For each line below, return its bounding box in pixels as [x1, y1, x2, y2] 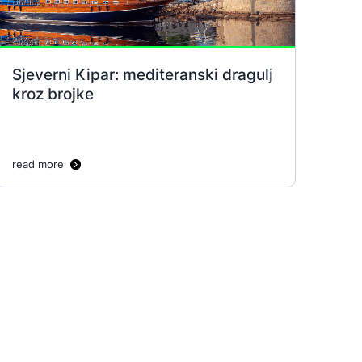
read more [12, 158, 64, 170]
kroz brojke [12, 83, 94, 103]
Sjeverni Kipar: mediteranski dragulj [12, 64, 273, 84]
